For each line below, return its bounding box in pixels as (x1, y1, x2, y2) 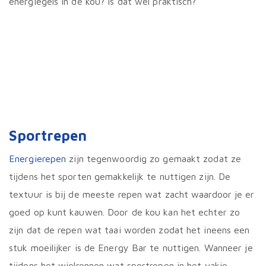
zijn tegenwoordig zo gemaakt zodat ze (66, 153, 242, 164)
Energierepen (9, 153, 66, 164)
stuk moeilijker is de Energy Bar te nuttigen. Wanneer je (9, 242, 253, 254)
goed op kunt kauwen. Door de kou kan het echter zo (9, 207, 240, 218)
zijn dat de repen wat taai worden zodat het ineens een (9, 224, 250, 236)
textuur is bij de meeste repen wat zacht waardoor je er (9, 189, 255, 200)
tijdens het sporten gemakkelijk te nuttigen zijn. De (9, 171, 231, 182)
